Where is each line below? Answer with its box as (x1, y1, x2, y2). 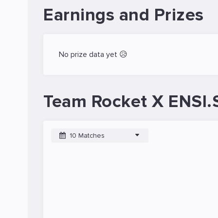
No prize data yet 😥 (59, 50, 127, 59)
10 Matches (70, 131, 105, 140)
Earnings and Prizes (43, 4, 204, 26)
